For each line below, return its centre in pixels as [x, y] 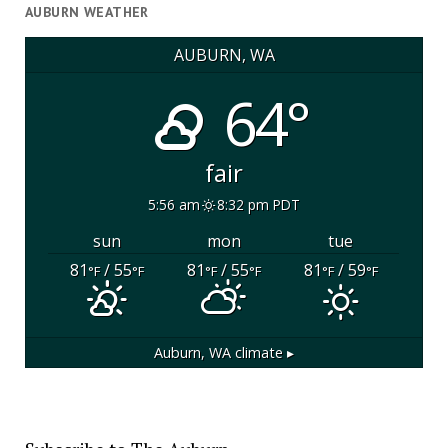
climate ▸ [262, 352]
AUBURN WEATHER [86, 12]
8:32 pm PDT [258, 204]
